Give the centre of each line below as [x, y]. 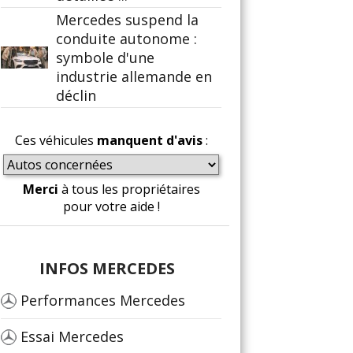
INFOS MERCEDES [107, 268]
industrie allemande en [134, 76]
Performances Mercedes [103, 300]
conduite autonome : [126, 39]
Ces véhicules [56, 140]
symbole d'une [105, 58]
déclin [76, 95]
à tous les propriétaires [129, 189]
